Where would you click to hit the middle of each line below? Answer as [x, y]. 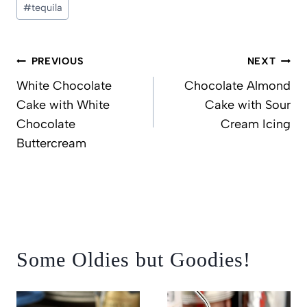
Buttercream [51, 144]
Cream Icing [256, 124]
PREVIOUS [58, 61]
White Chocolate [64, 86]
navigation [42, 75]
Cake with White [63, 105]
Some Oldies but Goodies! [134, 260]
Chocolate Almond [237, 86]
